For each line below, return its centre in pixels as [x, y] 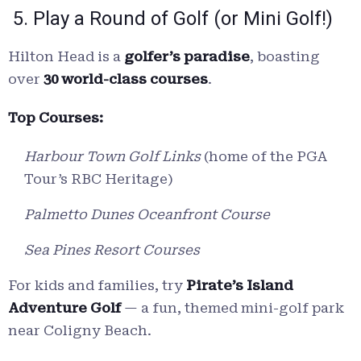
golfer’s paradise [187, 57]
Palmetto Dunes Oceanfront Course [147, 215]
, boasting [285, 57]
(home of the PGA [264, 157]
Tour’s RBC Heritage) [99, 179]
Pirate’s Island [240, 286]
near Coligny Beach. [80, 331]
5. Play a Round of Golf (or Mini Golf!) [170, 19]
